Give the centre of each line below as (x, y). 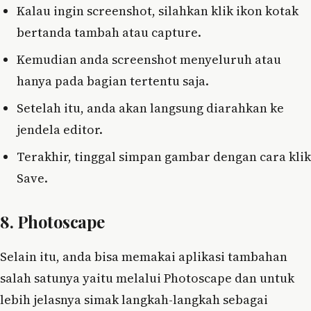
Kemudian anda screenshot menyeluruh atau (149, 59)
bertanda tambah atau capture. (109, 32)
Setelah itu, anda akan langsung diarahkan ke (150, 108)
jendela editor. (60, 129)
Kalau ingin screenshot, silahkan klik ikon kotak (158, 10)
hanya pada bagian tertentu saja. (113, 81)
